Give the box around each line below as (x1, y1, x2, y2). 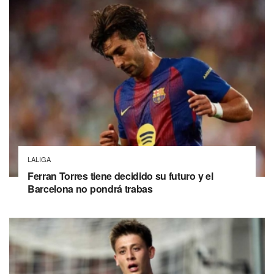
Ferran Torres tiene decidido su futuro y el (28, 168, 213, 183)
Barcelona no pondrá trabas (28, 181, 153, 196)
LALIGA (28, 154, 51, 164)
